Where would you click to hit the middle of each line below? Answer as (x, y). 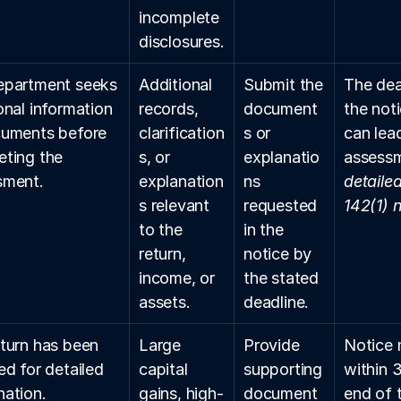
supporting (283, 369)
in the (264, 230)
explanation (181, 181)
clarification (182, 133)
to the (161, 230)
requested (281, 205)
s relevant (174, 205)
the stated (281, 278)
